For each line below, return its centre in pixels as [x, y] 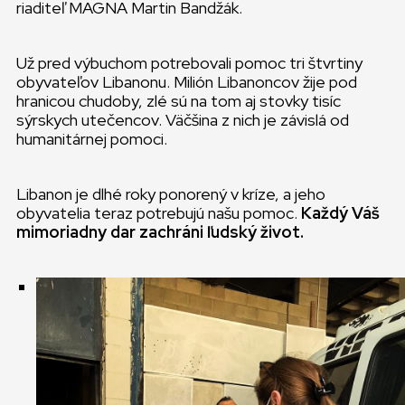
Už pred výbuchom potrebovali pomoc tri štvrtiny [189, 63]
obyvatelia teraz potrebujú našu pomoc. [159, 213]
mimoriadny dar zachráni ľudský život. [160, 232]
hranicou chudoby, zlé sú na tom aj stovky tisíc [179, 101]
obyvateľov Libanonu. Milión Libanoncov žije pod [187, 82]
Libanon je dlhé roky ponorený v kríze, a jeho [171, 194]
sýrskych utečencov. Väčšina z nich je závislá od [183, 120]
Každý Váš [340, 213]
